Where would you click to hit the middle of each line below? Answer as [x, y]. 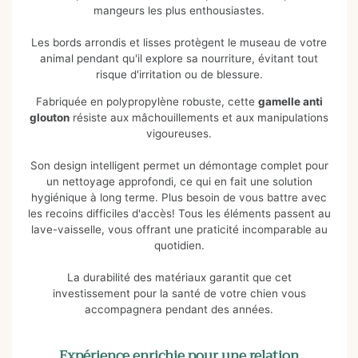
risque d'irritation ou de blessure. [179, 75]
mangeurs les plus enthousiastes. [179, 11]
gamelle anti [290, 101]
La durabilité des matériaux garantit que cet [179, 277]
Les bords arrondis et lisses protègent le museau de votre [179, 43]
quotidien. [179, 245]
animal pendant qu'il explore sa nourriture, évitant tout [179, 59]
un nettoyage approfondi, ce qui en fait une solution [179, 181]
